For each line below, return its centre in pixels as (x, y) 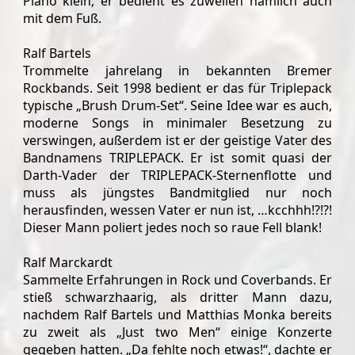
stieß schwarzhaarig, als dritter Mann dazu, (177, 297)
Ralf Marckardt (68, 262)
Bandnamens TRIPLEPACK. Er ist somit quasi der (177, 157)
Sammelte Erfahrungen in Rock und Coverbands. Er (177, 279)
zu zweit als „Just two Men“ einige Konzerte (177, 332)
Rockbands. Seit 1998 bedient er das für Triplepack (177, 88)
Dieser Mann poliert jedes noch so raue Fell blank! (172, 227)
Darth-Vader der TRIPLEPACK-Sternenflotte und (177, 175)
